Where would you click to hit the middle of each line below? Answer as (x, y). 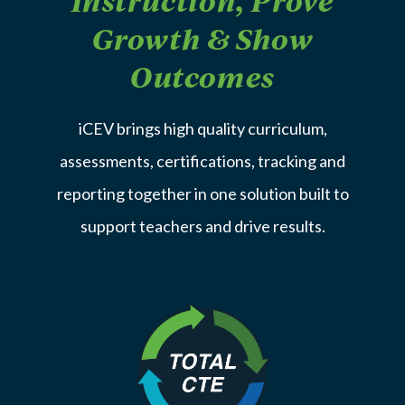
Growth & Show (202, 39)
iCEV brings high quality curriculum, (202, 129)
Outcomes (202, 77)
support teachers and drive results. (202, 226)
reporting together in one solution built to (202, 194)
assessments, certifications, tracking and (202, 161)
